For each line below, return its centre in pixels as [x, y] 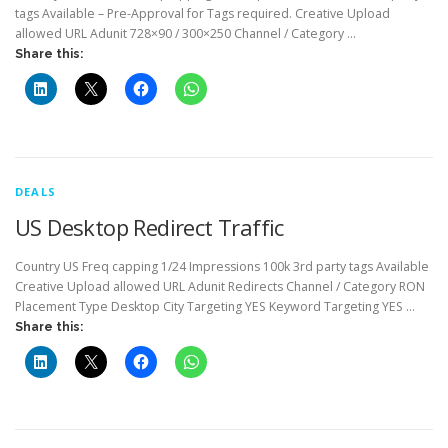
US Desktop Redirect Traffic [149, 226]
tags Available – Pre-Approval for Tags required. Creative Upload [202, 14]
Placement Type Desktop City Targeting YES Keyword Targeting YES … [215, 306]
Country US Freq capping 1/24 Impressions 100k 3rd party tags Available [222, 266]
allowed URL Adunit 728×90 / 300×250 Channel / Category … [185, 34]
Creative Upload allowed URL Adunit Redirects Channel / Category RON [220, 286]
